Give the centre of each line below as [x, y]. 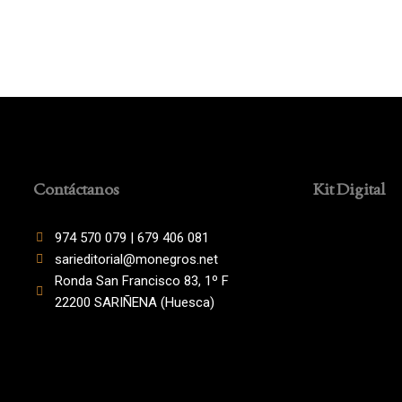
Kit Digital [350, 189]
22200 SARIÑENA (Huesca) [135, 302]
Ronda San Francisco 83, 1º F [142, 281]
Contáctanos [77, 189]
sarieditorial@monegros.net [137, 259]
